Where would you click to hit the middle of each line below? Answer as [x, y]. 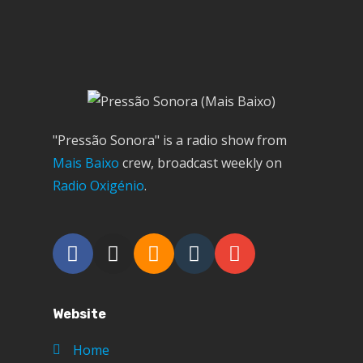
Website [79, 314]
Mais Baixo [85, 163]
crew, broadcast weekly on [200, 163]
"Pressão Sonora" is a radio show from [169, 141]
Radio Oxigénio [98, 186]
